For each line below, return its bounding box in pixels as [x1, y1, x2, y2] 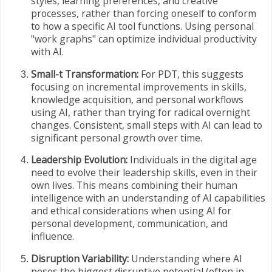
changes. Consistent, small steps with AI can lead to [31, 118, 262, 132]
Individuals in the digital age [127, 153, 257, 167]
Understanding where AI [129, 252, 242, 266]
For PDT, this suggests [138, 67, 243, 81]
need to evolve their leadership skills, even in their [31, 166, 257, 180]
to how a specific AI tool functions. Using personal [31, 19, 254, 33]
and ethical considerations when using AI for [31, 204, 231, 218]
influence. [31, 229, 74, 243]
